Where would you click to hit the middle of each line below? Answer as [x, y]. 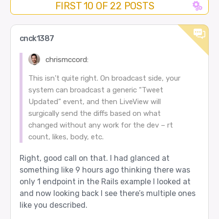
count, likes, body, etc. [66, 137]
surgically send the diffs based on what [94, 114]
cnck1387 [37, 38]
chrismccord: [66, 59]
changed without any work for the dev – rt [100, 125]
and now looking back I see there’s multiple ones [107, 194]
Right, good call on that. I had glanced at [94, 158]
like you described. [53, 205]
